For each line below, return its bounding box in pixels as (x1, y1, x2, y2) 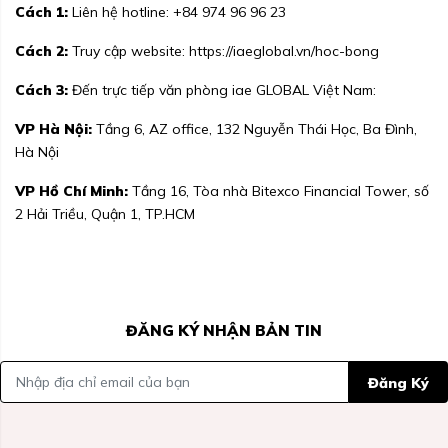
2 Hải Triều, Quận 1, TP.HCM (15, 205, 195, 224)
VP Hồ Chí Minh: (15, 182, 128, 201)
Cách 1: (15, 3, 68, 22)
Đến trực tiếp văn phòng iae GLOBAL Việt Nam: (68, 81, 376, 100)
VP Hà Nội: (15, 120, 92, 139)
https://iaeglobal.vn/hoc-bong (189, 42, 379, 61)
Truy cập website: (68, 42, 189, 61)
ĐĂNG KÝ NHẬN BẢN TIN (126, 321, 322, 341)
